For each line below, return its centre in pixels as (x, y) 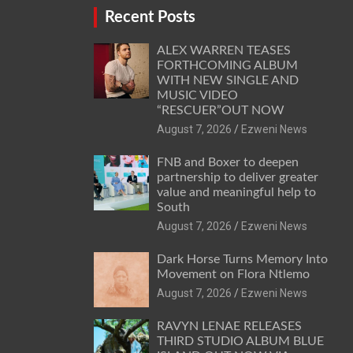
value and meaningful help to (236, 193)
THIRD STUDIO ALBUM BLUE (240, 342)
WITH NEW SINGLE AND (227, 81)
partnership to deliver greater (237, 178)
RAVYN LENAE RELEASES (229, 327)
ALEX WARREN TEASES (223, 51)
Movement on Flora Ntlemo (233, 275)
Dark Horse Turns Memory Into (242, 260)
